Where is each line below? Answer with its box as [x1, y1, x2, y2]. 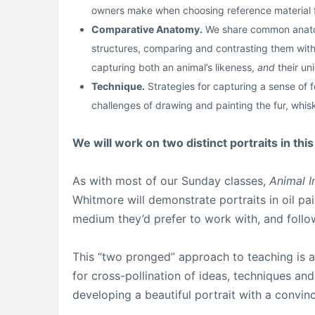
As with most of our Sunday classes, [72, 173, 269, 188]
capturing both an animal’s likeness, [91, 60, 257, 73]
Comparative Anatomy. [91, 22, 202, 35]
